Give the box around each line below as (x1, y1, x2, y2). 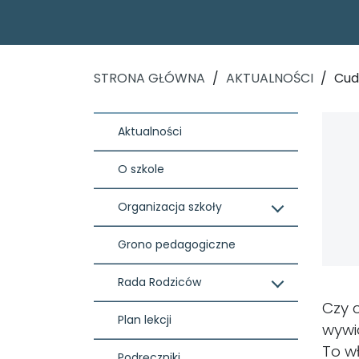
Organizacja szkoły (118, 198, 222, 215)
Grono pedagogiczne (118, 236, 236, 252)
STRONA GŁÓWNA (94, 68, 205, 87)
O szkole (118, 160, 164, 177)
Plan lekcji (118, 311, 171, 328)
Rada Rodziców (118, 273, 201, 290)
